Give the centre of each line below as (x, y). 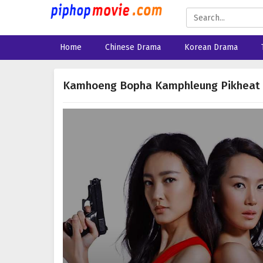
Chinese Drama (133, 47)
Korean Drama (211, 47)
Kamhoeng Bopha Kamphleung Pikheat (161, 85)
